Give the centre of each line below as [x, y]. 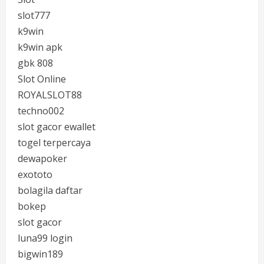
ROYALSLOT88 [50, 95]
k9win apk [40, 47]
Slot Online [42, 79]
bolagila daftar [50, 190]
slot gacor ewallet [57, 127]
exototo [35, 174]
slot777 [34, 15]
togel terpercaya [54, 143]
